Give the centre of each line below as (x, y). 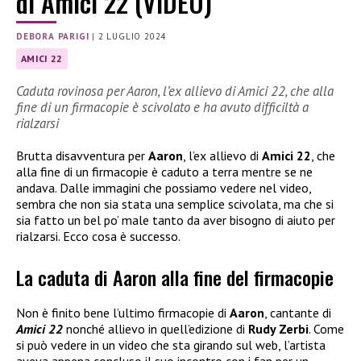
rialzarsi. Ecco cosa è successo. (98, 237)
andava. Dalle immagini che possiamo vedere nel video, (164, 188)
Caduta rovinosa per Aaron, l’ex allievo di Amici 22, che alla (175, 91)
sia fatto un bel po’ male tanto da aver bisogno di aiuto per (176, 220)
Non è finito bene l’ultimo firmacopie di (123, 312)
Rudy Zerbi (278, 328)
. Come (326, 328)
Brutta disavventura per (82, 156)
